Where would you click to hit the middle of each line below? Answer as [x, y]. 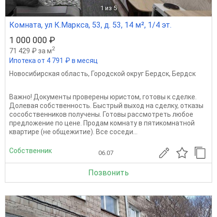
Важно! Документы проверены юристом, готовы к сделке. [103, 97]
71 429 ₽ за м [31, 51]
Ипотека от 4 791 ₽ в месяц [54, 60]
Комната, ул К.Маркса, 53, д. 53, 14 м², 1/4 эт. [90, 25]
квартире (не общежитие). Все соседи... [73, 132]
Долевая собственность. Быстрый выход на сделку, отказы [106, 105]
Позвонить [108, 172]
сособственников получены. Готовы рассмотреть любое [101, 114]
